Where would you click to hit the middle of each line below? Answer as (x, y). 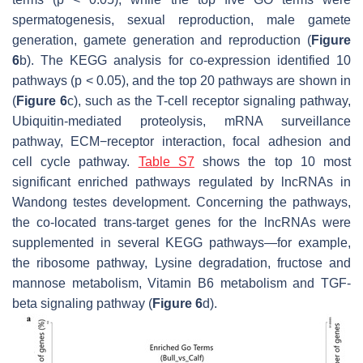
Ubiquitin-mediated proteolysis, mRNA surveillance (181, 122)
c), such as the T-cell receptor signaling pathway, (209, 101)
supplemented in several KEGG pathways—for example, (181, 243)
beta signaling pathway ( (82, 304)
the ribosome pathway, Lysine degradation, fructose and (181, 263)
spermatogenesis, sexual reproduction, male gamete (181, 20)
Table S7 (166, 162)
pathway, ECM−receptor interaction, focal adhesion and (181, 142)
